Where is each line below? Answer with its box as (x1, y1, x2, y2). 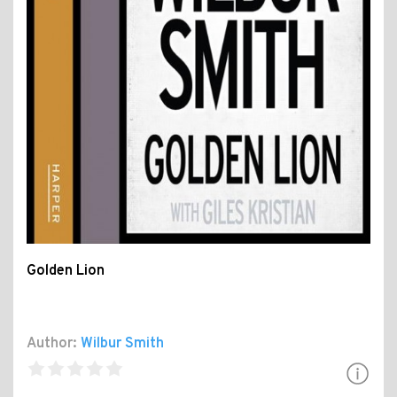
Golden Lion (27, 262, 105, 281)
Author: (27, 335, 77, 354)
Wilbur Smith (81, 335, 164, 354)
